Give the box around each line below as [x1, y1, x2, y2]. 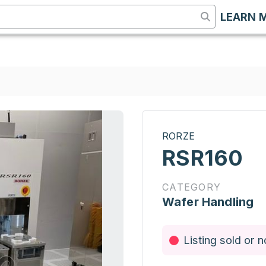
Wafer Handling [162, 195, 254, 209]
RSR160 [162, 145, 243, 171]
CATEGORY [162, 181, 221, 193]
